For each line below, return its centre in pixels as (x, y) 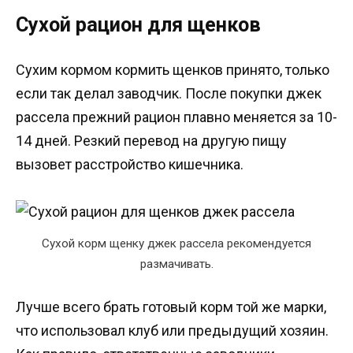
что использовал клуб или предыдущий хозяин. (172, 331)
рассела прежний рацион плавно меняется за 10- (176, 117)
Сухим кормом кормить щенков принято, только (173, 69)
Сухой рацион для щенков (138, 25)
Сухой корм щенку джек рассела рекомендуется (176, 244)
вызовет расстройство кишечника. (130, 164)
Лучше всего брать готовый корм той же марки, (171, 307)
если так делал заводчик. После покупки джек (169, 93)
